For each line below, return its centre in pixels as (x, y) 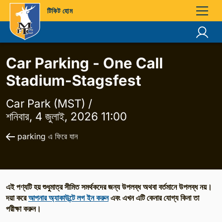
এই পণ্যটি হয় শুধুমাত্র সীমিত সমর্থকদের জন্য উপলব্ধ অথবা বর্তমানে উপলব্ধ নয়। (109, 187)
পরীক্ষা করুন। (24, 209)
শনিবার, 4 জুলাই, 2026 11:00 (66, 116)
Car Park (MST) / (49, 103)
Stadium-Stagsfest (74, 80)
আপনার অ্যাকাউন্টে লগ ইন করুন (68, 198)
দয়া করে (17, 198)
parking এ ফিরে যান (48, 136)
